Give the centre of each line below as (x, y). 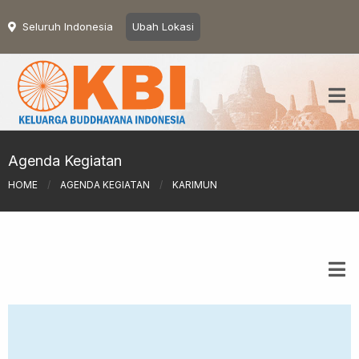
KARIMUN (195, 184)
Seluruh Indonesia (68, 26)
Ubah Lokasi (163, 26)
